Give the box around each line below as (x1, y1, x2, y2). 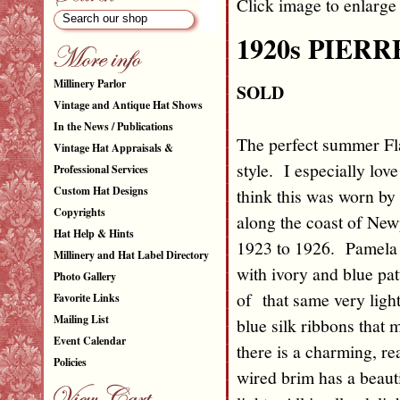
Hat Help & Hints (53, 226, 134, 241)
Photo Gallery (53, 269, 116, 284)
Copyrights (53, 204, 105, 220)
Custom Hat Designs (53, 183, 148, 198)
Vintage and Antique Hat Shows (53, 97, 203, 112)
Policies (53, 354, 87, 370)
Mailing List (53, 312, 109, 327)
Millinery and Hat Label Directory (53, 247, 209, 262)
